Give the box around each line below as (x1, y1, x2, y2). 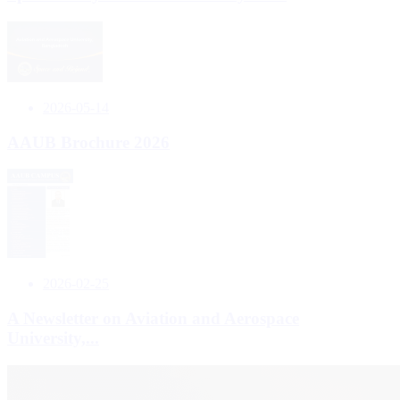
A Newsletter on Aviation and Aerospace (7, 309, 299, 329)
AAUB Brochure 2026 (7, 132, 170, 152)
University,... (7, 329, 99, 348)
